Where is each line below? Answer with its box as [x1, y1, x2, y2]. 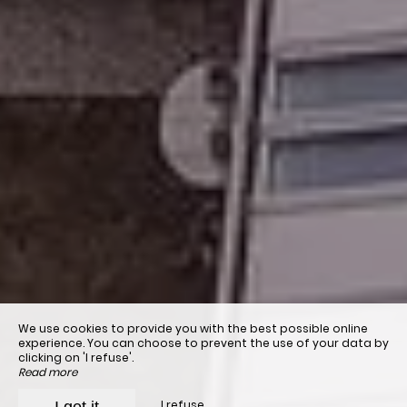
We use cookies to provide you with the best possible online [18, 321, 368, 336]
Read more [18, 364, 77, 380]
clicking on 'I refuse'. [18, 350, 134, 365]
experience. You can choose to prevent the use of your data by [18, 335, 389, 351]
